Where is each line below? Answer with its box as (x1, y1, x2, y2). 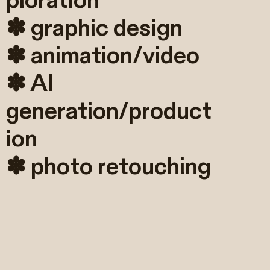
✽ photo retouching (6, 151, 212, 183)
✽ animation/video (6, 40, 200, 72)
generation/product (6, 95, 212, 127)
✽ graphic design (6, 12, 183, 44)
